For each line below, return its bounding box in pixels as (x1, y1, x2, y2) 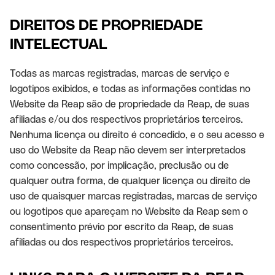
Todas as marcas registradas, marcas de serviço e (10, 68, 230, 79)
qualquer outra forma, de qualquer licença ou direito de (10, 175, 250, 187)
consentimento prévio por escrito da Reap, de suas (10, 221, 233, 233)
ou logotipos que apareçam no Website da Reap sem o (10, 206, 248, 217)
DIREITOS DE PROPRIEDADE (10, 17, 203, 33)
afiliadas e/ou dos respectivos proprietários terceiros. (10, 114, 243, 125)
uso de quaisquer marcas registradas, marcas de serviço (10, 190, 257, 202)
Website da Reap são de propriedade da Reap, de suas (10, 98, 249, 110)
